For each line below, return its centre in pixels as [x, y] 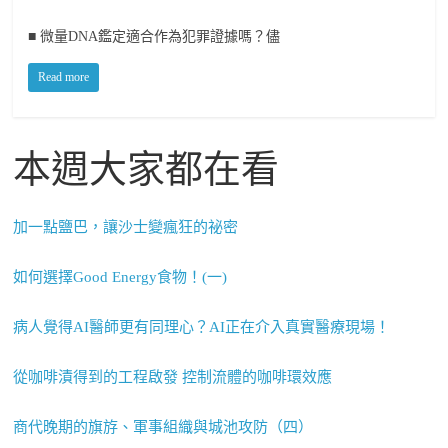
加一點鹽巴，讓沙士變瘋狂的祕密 [126, 227]
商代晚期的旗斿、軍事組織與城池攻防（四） [163, 427]
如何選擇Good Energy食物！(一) [120, 277]
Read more [64, 77]
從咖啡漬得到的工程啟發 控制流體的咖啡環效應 [173, 377]
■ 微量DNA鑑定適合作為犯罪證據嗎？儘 [154, 36]
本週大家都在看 [146, 169]
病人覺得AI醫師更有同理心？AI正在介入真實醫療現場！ [202, 327]
